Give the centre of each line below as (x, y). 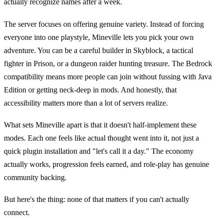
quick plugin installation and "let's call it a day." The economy (99, 151)
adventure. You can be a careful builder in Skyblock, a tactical (99, 50)
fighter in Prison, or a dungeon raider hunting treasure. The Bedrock (108, 63)
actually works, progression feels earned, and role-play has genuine (107, 164)
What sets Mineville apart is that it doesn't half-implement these (100, 125)
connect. (17, 213)
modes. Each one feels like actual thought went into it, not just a (101, 138)
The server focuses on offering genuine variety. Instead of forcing (104, 24)
